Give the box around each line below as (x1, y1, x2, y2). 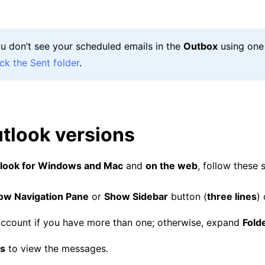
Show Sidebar (104, 190, 168, 202)
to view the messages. (5, 243, 108, 254)
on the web (146, 160, 198, 172)
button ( (168, 190, 207, 202)
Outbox (183, 40, 218, 52)
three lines (207, 190, 257, 202)
